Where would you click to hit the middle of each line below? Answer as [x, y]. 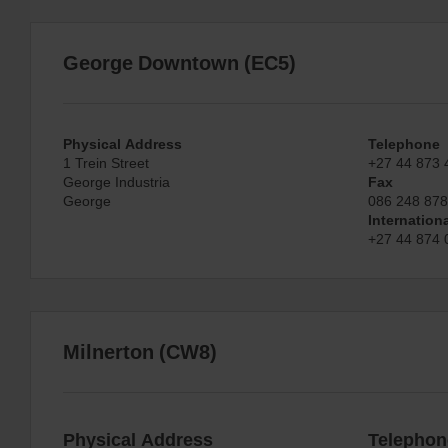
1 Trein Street [106, 162]
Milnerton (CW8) [140, 351]
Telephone [403, 143]
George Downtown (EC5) [179, 62]
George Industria [116, 181]
